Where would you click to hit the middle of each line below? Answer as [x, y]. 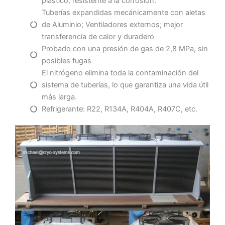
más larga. [59, 97]
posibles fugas [66, 61]
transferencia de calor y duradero [98, 37]
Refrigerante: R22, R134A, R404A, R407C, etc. [119, 109]
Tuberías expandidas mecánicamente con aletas [123, 13]
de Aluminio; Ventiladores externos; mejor [112, 25]
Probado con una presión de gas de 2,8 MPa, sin [125, 49]
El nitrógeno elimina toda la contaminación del [120, 73]
